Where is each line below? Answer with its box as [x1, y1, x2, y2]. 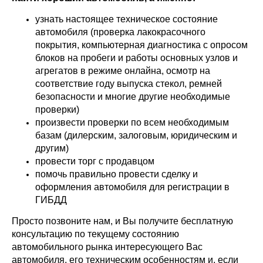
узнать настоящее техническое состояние [35, 14, 218, 24]
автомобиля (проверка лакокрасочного [35, 27, 205, 37]
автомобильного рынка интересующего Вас [12, 242, 203, 252]
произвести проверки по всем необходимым [35, 117, 229, 127]
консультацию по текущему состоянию [12, 229, 179, 239]
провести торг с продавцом [35, 156, 154, 166]
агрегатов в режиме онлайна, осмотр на [35, 66, 210, 76]
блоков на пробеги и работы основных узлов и [35, 53, 238, 63]
